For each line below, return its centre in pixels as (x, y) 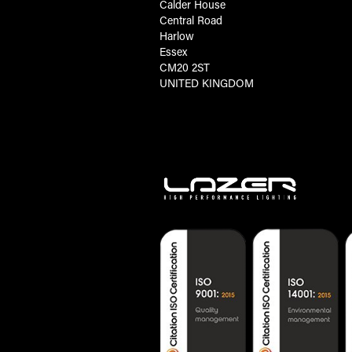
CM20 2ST (185, 68)
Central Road (191, 20)
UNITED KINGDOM (207, 83)
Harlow (177, 36)
